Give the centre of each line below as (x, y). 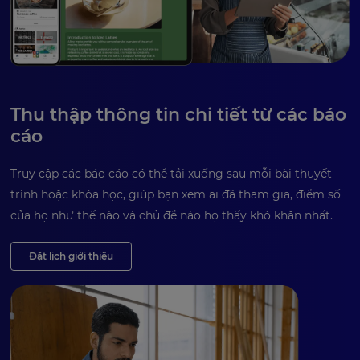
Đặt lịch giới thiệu (71, 256)
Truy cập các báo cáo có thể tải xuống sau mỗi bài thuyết (171, 174)
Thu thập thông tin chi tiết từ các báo (178, 115)
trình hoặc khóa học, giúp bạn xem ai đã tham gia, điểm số (176, 195)
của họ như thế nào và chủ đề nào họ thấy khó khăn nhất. (172, 216)
